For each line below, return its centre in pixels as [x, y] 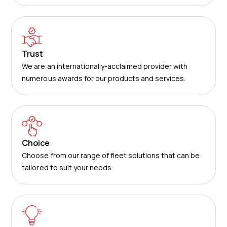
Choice [36, 143]
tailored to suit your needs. [67, 167]
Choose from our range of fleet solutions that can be [111, 155]
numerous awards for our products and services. [104, 78]
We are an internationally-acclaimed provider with [105, 66]
